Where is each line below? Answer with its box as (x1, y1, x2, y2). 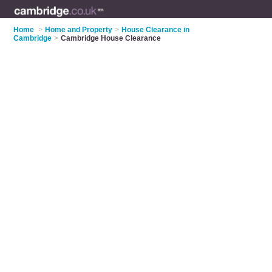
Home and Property (45, 25, 113, 34)
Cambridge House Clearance (61, 34, 161, 42)
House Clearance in (121, 25, 190, 34)
